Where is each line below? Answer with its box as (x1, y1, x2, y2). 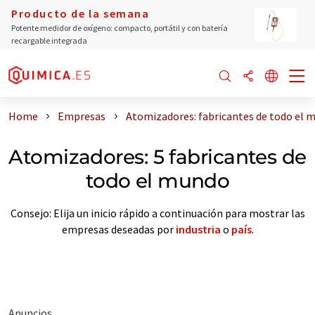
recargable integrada (11, 35, 87, 46)
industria (175, 221, 221, 236)
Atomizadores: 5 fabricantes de (8, 144, 307, 169)
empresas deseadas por (61, 221, 176, 236)
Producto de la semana (11, 6, 150, 20)
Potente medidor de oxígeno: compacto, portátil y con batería (11, 22, 228, 33)
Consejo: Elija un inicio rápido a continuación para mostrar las (10, 205, 305, 220)
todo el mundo (85, 168, 230, 193)
